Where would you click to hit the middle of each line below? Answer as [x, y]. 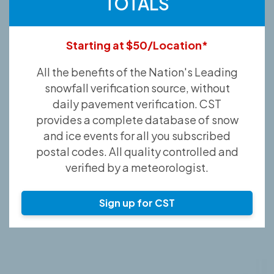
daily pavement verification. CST [137, 104]
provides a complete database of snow [137, 120]
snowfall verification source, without [137, 88]
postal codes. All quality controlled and [137, 151]
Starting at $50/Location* [137, 45]
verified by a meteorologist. [137, 167]
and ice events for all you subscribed [137, 135]
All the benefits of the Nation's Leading [137, 72]
